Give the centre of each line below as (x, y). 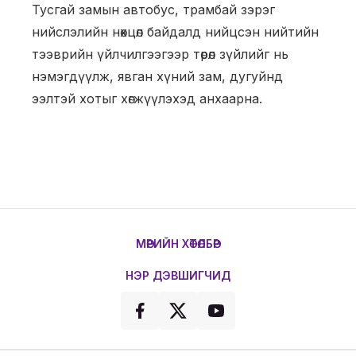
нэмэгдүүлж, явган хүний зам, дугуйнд (157, 76)
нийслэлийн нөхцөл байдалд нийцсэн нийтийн (175, 32)
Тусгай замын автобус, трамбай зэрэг (153, 10)
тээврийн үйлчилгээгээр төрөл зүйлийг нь (160, 54)
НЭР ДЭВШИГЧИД (178, 275)
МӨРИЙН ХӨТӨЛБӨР (178, 244)
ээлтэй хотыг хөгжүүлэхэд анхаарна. (147, 99)
